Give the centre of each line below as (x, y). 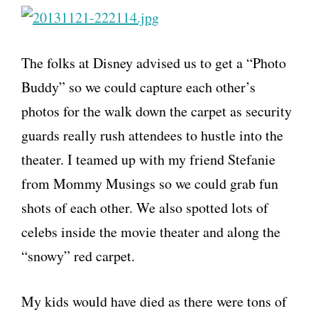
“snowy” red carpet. (78, 256)
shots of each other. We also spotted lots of (145, 208)
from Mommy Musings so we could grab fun (150, 184)
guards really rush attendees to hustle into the (152, 136)
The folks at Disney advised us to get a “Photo (154, 63)
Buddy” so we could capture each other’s (138, 87)
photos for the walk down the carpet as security (157, 111)
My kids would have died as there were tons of (154, 302)
